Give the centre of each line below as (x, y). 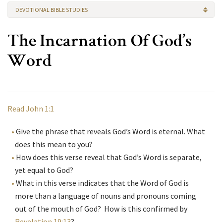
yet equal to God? (44, 170)
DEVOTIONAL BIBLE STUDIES (52, 10)
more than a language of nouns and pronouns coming (106, 196)
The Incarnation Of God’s (100, 43)
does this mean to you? (54, 144)
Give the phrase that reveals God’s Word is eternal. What (111, 132)
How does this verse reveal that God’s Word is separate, (109, 157)
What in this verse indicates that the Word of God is (102, 183)
